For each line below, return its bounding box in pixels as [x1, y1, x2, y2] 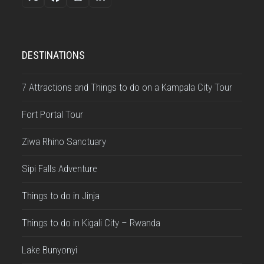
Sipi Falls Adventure [22, 163, 98, 175]
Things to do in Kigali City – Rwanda [22, 217, 161, 229]
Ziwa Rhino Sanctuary [22, 136, 107, 148]
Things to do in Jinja [22, 190, 100, 202]
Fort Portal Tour [22, 108, 84, 121]
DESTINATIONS [22, 49, 85, 62]
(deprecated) [32, 5, 87, 18]
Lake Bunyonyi [22, 244, 78, 256]
